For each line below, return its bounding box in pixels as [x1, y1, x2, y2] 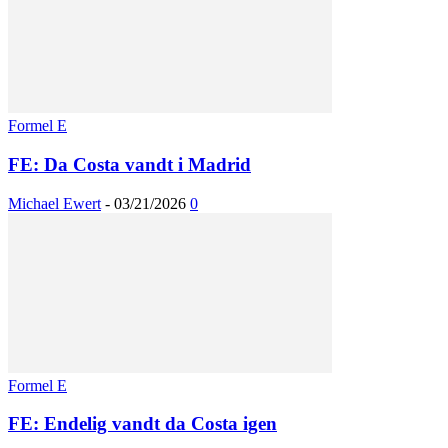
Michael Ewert [8, 194, 101, 212]
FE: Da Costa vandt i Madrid [8, 153, 251, 175]
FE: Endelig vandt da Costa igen [8, 413, 277, 435]
